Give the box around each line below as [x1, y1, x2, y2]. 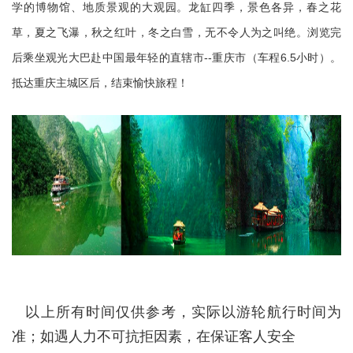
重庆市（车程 [212, 52, 281, 64]
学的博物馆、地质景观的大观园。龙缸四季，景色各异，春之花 [12, 2, 341, 13]
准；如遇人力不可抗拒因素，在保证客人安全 [12, 329, 295, 344]
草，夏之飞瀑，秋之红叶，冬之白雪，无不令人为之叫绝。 [12, 27, 308, 39]
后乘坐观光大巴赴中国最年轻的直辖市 [12, 52, 205, 64]
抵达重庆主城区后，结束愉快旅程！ [12, 77, 188, 89]
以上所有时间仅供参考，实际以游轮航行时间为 [25, 304, 342, 320]
